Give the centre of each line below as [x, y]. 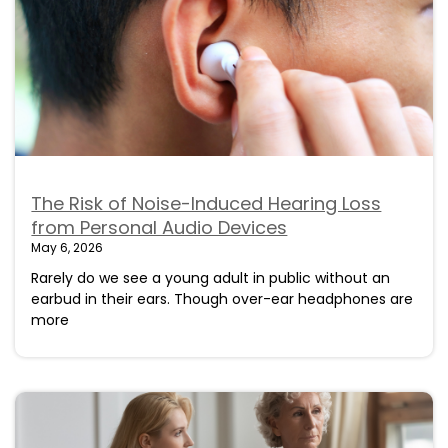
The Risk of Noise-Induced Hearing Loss [206, 203]
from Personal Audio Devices [159, 227]
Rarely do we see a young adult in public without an [211, 277]
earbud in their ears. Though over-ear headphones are [222, 298]
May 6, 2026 [67, 247]
